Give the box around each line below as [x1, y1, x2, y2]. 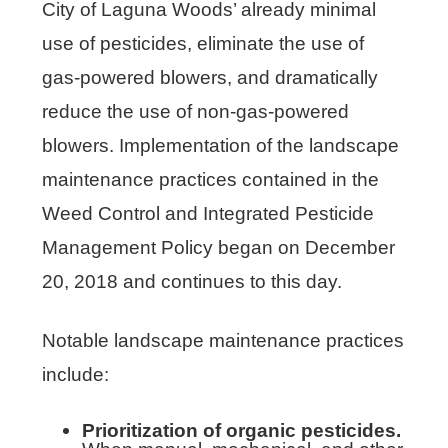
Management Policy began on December [42, 236, 396, 258]
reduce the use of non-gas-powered [42, 100, 350, 122]
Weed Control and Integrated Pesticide [42, 202, 375, 224]
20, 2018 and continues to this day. [42, 270, 343, 292]
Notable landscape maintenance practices [42, 329, 405, 351]
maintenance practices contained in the [42, 168, 380, 190]
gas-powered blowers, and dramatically [42, 66, 379, 88]
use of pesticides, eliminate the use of [42, 32, 365, 54]
